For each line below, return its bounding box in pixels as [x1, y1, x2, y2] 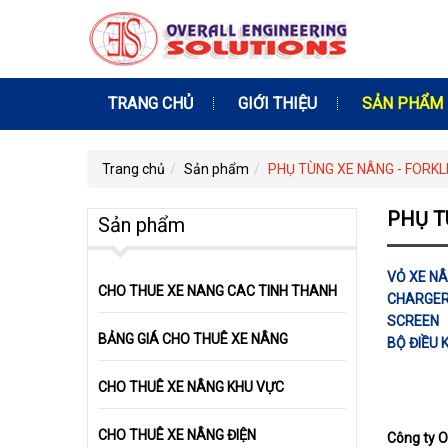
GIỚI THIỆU [238, 94, 317, 113]
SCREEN [387, 313, 439, 329]
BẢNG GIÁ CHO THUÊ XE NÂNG [98, 331, 288, 347]
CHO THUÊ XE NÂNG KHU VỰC [98, 379, 284, 395]
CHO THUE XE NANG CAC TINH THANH [98, 283, 337, 299]
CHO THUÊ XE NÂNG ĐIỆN [98, 427, 256, 443]
